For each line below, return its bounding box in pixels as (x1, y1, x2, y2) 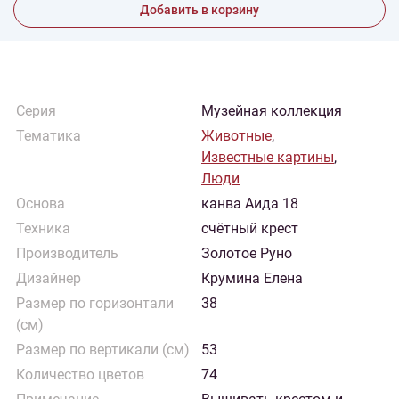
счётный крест (201, 220, 298, 237)
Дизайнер (16, 270, 81, 287)
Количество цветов (16, 366, 144, 383)
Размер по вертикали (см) (16, 341, 190, 358)
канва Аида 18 (201, 195, 298, 212)
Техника (16, 220, 70, 237)
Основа (16, 195, 65, 212)
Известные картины (201, 149, 334, 166)
